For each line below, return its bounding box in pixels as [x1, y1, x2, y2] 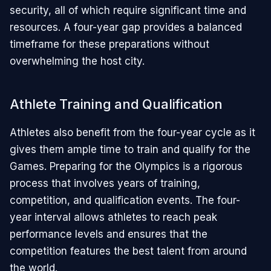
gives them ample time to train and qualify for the [10, 143, 250, 156]
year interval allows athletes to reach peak [10, 211, 217, 224]
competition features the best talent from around [10, 245, 247, 258]
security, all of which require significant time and [10, 4, 246, 17]
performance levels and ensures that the [10, 228, 207, 241]
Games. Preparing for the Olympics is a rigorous [10, 160, 243, 173]
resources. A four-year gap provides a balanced [10, 21, 242, 34]
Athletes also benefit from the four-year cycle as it [10, 126, 255, 139]
